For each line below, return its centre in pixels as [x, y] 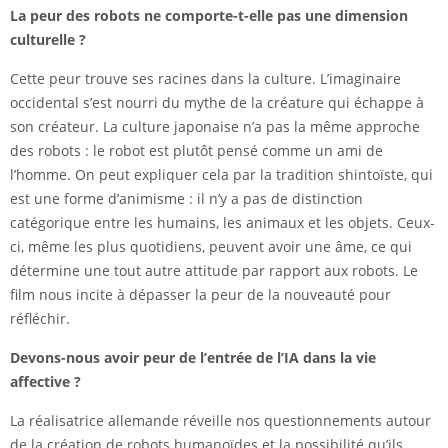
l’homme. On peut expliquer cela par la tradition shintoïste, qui [221, 175]
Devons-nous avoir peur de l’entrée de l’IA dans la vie [193, 358]
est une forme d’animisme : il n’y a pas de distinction [186, 199]
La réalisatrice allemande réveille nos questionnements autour [220, 421]
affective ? [45, 382]
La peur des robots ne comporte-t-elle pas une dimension [209, 16]
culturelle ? [48, 40]
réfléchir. [40, 319]
